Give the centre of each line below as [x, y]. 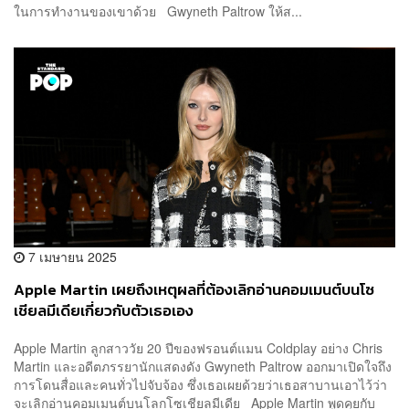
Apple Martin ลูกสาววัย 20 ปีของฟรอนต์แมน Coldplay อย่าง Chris [198, 348]
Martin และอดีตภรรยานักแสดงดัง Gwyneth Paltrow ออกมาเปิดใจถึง [203, 367]
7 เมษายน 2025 [71, 256]
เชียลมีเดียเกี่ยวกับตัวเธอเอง [104, 310]
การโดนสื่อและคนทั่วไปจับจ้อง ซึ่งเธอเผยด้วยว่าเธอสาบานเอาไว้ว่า [200, 385]
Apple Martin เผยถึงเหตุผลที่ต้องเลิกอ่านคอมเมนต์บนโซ [194, 289]
